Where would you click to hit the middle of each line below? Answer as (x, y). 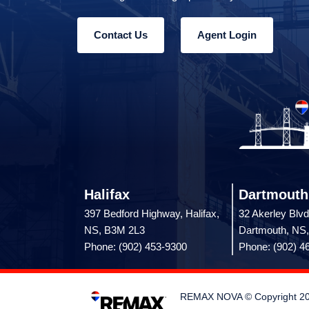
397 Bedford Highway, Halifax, (152, 214)
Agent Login (227, 35)
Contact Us (121, 35)
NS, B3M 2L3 (114, 230)
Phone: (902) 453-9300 (136, 247)
